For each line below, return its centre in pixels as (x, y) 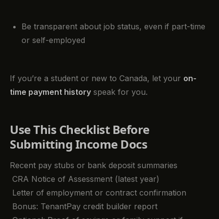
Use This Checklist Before (80, 129)
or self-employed (53, 40)
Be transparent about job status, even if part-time (113, 26)
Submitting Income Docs (79, 144)
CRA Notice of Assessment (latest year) (85, 179)
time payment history (50, 92)
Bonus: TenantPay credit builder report (84, 207)
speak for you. (119, 92)
